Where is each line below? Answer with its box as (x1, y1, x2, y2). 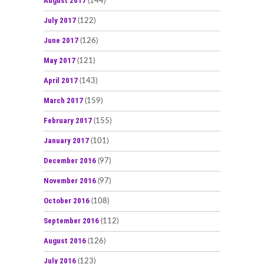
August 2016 (44, 236, 86, 245)
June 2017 (44, 35, 78, 45)
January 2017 (44, 136, 89, 145)
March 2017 (44, 95, 83, 105)
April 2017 (44, 75, 78, 85)
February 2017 (44, 115, 92, 125)
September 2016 (44, 216, 99, 225)
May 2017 (44, 55, 75, 65)
